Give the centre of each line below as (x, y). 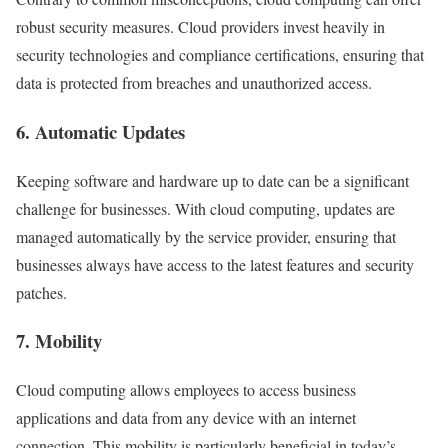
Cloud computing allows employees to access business (186, 390)
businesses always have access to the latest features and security (215, 264)
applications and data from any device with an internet (186, 418)
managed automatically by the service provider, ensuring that (206, 236)
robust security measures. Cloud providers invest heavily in (200, 27)
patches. (41, 292)
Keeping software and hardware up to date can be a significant (212, 180)
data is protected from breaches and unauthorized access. (194, 83)
